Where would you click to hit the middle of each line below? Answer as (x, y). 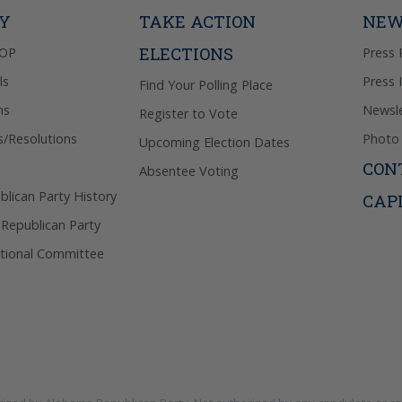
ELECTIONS (186, 53)
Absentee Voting (188, 170)
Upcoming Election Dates (214, 142)
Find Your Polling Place (205, 84)
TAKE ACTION (197, 21)
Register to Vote (188, 113)
